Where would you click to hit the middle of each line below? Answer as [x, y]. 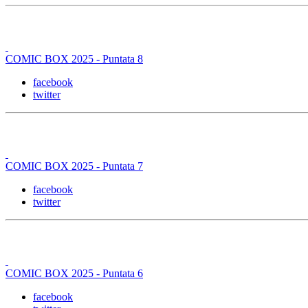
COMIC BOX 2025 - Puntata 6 [74, 273]
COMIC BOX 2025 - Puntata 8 [74, 58]
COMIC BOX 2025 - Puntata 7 [74, 166]
